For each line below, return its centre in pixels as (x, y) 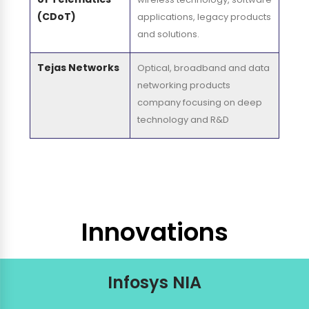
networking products (183, 86)
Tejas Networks (78, 68)
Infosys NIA (154, 282)
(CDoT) (56, 17)
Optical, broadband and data (203, 68)
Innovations (154, 232)
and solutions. (168, 34)
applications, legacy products (204, 17)
